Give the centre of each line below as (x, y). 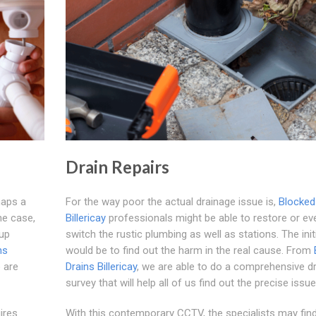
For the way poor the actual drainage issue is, (172, 201)
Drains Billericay (101, 266)
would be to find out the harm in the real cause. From (189, 250)
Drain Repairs (117, 166)
